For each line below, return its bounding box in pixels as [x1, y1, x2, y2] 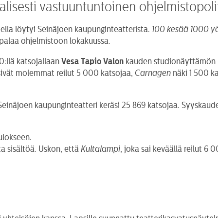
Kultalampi [81, 144, 121, 153]
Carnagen [135, 68, 173, 77]
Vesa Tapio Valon [61, 56, 126, 66]
